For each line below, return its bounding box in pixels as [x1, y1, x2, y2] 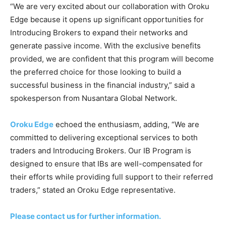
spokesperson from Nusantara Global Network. [10, 93, 177, 103]
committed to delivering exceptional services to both [10, 133, 198, 143]
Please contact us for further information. [10, 211, 161, 221]
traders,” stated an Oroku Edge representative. [10, 185, 176, 195]
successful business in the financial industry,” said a [10, 80, 195, 90]
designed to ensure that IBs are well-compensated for [10, 159, 203, 169]
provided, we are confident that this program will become [10, 54, 214, 64]
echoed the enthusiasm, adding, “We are [53, 120, 199, 130]
